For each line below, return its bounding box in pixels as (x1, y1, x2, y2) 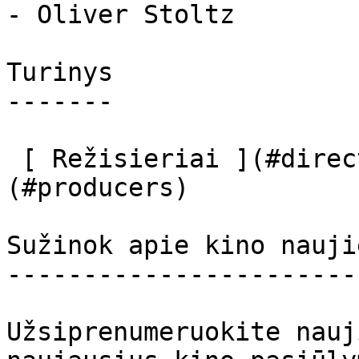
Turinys (6, 58, 113, 87)
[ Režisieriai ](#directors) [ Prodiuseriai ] (6, 144, 22, 173)
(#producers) (6, 173, 204, 202)
